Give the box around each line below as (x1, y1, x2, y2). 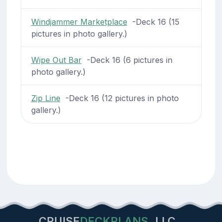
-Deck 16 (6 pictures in (81, 55, 172, 65)
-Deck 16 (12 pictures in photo (60, 93, 179, 103)
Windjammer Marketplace (31, 16, 127, 27)
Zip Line (31, 93, 60, 103)
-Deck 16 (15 (127, 16, 179, 27)
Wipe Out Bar (31, 55, 82, 65)
